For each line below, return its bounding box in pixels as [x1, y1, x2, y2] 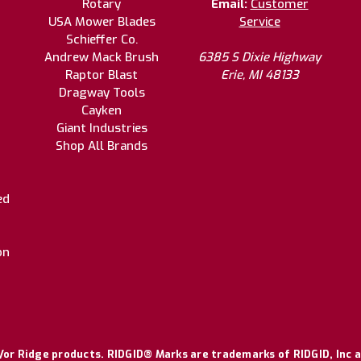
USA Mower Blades [48, 13, 156, 30]
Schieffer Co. [65, 31, 138, 48]
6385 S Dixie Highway [198, 48, 321, 65]
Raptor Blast [65, 66, 138, 83]
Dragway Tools [58, 84, 145, 101]
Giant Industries [56, 119, 147, 136]
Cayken [81, 102, 122, 118]
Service [239, 13, 280, 30]
